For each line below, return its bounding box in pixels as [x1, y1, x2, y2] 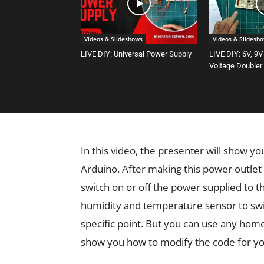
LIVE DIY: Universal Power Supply [81, 49, 192, 59]
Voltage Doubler [209, 61, 262, 71]
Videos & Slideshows [84, 35, 143, 44]
